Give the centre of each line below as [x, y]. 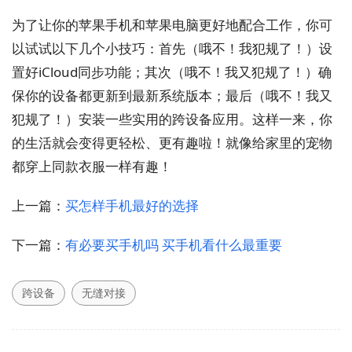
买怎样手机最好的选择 [132, 205]
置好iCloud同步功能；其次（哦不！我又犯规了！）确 [172, 71]
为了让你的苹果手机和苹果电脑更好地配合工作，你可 [172, 24]
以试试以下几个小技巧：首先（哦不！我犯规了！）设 [172, 48]
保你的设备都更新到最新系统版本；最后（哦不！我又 [172, 95]
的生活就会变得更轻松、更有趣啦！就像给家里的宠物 [172, 142]
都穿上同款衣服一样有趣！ [92, 166]
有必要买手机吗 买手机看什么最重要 [174, 244]
